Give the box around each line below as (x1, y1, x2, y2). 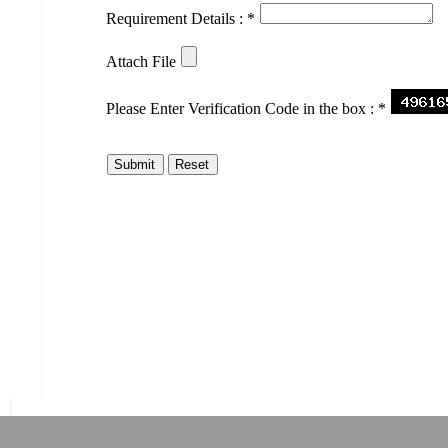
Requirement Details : (106, 10, 248, 27)
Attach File (106, 53, 177, 70)
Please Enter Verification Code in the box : (106, 100, 379, 117)
